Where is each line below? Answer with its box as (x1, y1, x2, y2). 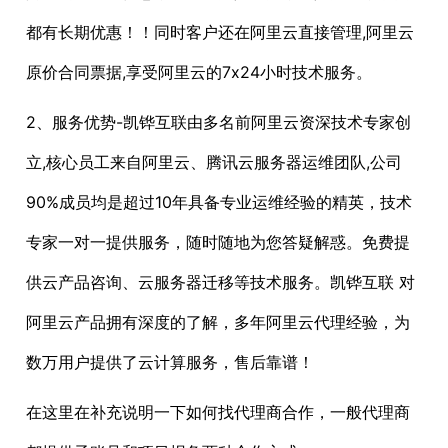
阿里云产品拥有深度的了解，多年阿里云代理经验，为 (26, 312, 410, 333)
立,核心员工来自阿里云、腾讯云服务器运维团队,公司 (26, 152, 402, 173)
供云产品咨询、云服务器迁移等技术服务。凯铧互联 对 (26, 272, 415, 293)
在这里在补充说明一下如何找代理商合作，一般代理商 (26, 402, 410, 423)
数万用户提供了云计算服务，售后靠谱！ (26, 352, 314, 373)
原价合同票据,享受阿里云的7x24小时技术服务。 (26, 62, 372, 83)
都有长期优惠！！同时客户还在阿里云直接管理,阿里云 (26, 22, 414, 43)
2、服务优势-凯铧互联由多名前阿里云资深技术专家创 (26, 112, 411, 133)
